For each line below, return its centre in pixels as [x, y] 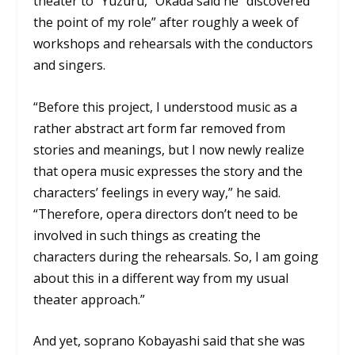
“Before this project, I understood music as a [166, 107]
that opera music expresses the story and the [168, 171]
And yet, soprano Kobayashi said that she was [170, 341]
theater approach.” [90, 299]
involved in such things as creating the [147, 235]
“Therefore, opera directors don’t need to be [166, 214]
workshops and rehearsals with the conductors [174, 44]
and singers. [70, 65]
